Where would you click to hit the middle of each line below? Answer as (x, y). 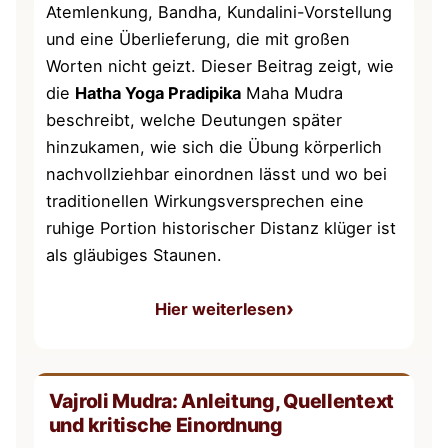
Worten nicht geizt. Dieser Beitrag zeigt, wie (220, 65)
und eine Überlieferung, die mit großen (198, 38)
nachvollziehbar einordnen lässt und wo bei (217, 173)
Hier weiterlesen (220, 308)
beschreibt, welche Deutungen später (194, 119)
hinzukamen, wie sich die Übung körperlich (214, 146)
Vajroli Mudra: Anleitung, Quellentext (221, 400)
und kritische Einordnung (165, 424)
